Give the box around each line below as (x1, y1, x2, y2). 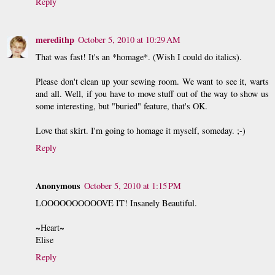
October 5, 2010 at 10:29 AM (78, 34, 180, 46)
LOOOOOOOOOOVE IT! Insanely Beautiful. (36, 197, 197, 209)
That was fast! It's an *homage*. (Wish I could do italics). (36, 51, 242, 63)
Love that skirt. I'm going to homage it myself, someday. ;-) (36, 125, 246, 137)
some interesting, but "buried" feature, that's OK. (36, 100, 207, 112)
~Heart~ (36, 222, 64, 234)
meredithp (36, 33, 74, 47)
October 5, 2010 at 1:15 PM (84, 180, 181, 192)
